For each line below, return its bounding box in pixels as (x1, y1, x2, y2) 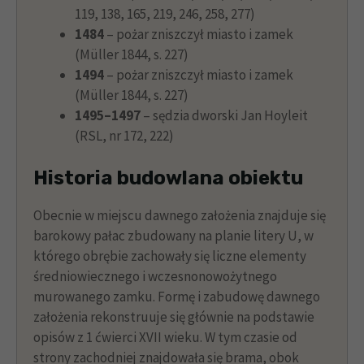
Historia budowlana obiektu (33, 167, 303, 190)
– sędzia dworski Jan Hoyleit (141, 106, 308, 124)
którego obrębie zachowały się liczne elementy (33, 247, 306, 266)
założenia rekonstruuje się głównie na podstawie (33, 308, 314, 327)
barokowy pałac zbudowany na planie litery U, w (33, 227, 314, 245)
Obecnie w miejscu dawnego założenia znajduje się (33, 206, 326, 225)
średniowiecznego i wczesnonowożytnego (33, 267, 277, 286)
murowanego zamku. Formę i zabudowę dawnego (33, 288, 320, 306)
